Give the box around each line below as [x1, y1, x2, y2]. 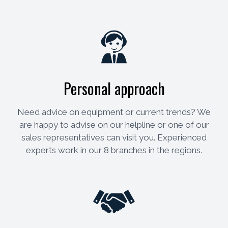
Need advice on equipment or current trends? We [17, 107, 211, 118]
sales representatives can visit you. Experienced [21, 132, 207, 143]
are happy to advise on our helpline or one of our [19, 120, 209, 130]
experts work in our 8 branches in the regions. [26, 145, 202, 156]
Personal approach [63, 77, 165, 100]
